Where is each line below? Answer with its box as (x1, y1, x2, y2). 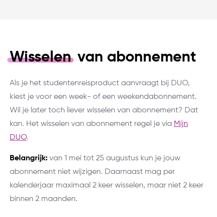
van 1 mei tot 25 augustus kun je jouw (47, 154, 180, 162)
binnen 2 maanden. (10, 195, 77, 203)
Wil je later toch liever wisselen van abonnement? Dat (10, 106, 198, 114)
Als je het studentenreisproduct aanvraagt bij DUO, (10, 79, 190, 87)
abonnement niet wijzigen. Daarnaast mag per (10, 168, 175, 176)
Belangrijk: (10, 154, 47, 162)
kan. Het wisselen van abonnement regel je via (10, 120, 174, 128)
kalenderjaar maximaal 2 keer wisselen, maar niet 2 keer (10, 181, 203, 189)
